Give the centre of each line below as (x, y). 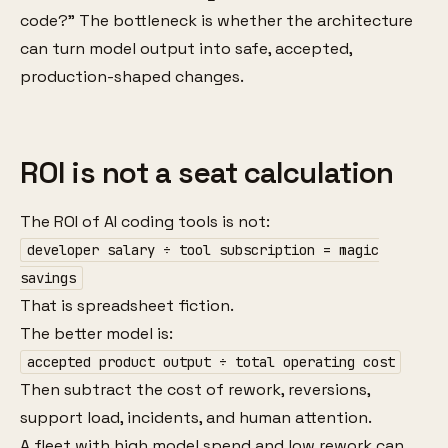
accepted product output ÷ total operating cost (210, 362)
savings (48, 278)
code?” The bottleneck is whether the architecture (216, 20)
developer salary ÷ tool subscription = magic (202, 250)
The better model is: (96, 333)
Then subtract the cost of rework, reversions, (195, 389)
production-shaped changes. (132, 76)
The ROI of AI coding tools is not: (145, 221)
